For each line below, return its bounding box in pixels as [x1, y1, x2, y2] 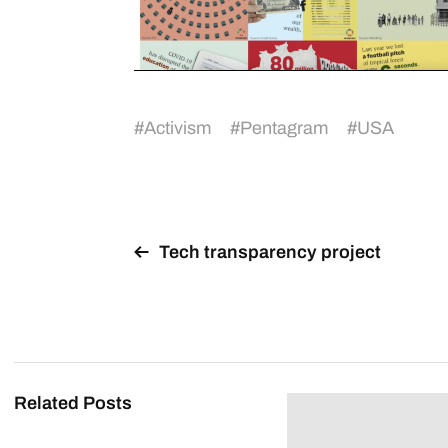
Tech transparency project [159, 241, 381, 262]
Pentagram [240, 117, 328, 138]
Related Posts [14, 392, 132, 413]
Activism [144, 117, 211, 138]
